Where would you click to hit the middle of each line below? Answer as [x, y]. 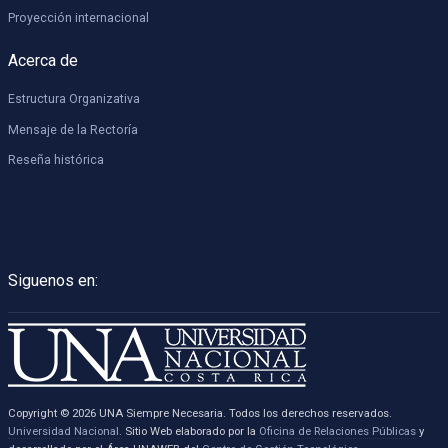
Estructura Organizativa [73, 99]
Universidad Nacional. [64, 430]
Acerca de [42, 60]
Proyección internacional [78, 18]
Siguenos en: [52, 280]
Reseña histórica [55, 159]
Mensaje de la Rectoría [72, 129]
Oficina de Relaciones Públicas [337, 430]
